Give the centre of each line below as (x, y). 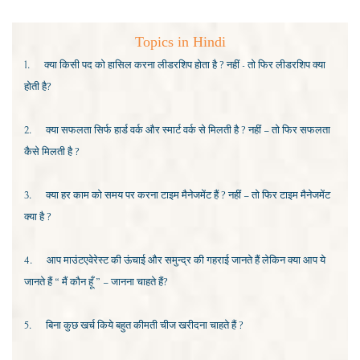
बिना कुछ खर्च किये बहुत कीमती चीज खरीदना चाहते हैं (142, 326)
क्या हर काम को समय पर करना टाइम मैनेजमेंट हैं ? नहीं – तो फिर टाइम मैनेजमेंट (188, 196)
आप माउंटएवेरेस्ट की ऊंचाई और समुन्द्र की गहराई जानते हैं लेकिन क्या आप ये (186, 261)
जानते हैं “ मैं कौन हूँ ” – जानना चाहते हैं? (96, 282)
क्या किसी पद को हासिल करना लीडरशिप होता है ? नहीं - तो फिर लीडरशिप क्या (185, 65)
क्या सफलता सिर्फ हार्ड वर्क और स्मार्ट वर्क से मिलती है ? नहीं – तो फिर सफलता (188, 131)
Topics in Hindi (180, 42)
